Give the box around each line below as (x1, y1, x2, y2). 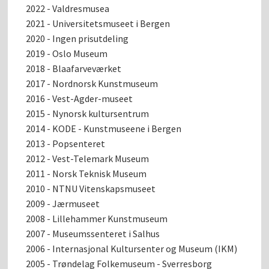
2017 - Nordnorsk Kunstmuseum (26, 77, 159, 90)
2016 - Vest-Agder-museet (26, 92, 133, 105)
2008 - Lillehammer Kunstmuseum (26, 213, 168, 225)
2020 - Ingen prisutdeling (26, 32, 129, 45)
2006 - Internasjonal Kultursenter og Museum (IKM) (26, 243, 238, 255)
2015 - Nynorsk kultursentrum (26, 107, 150, 120)
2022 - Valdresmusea (26, 2, 110, 15)
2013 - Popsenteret (26, 138, 106, 150)
